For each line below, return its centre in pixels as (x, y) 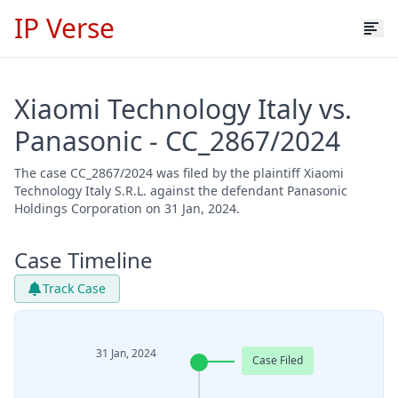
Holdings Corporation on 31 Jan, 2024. (127, 208)
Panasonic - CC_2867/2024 (177, 141)
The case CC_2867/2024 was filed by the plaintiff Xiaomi (179, 173)
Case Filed (278, 360)
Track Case (74, 288)
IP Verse (64, 28)
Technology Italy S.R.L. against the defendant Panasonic (181, 191)
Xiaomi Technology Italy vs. (183, 109)
